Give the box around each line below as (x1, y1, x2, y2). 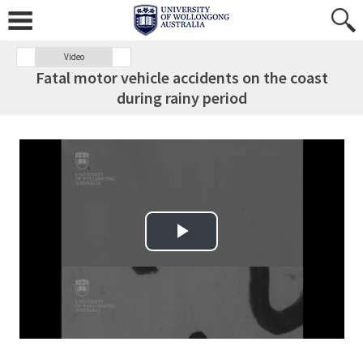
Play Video (146, 236, 263, 263)
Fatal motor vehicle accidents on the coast (35, 67, 328, 88)
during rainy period (116, 88, 247, 108)
